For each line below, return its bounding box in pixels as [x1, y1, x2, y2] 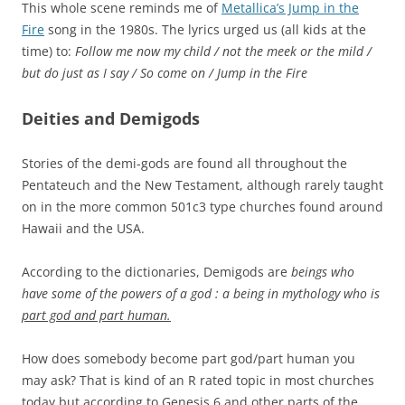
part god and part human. [22, 306, 171, 324]
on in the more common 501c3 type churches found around [22, 197, 383, 215]
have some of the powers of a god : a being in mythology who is [22, 284, 380, 302]
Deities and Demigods [22, 107, 200, 129]
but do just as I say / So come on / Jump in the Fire [22, 63, 307, 81]
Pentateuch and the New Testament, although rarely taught [22, 175, 383, 193]
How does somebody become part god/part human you [22, 349, 355, 367]
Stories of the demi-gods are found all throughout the [22, 154, 347, 172]
